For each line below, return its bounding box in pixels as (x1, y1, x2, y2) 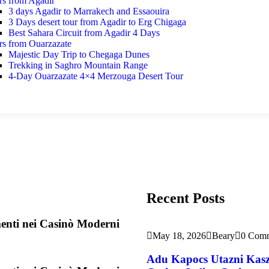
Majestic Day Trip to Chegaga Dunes (8, 49, 150, 59)
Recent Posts (147, 190, 225, 206)
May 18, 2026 (153, 230, 206, 241)
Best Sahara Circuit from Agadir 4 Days (8, 28, 160, 38)
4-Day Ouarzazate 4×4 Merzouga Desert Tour (8, 71, 183, 81)
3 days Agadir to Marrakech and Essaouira (8, 6, 169, 16)
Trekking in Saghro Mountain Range (8, 60, 148, 70)
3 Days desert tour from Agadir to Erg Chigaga (8, 17, 186, 27)
